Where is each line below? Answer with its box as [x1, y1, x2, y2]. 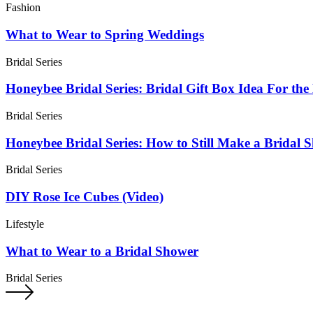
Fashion [6, 1, 41, 14]
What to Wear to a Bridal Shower [6, 243, 198, 259]
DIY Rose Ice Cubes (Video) [6, 189, 163, 205]
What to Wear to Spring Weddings [6, 27, 204, 42]
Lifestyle [6, 217, 44, 230]
